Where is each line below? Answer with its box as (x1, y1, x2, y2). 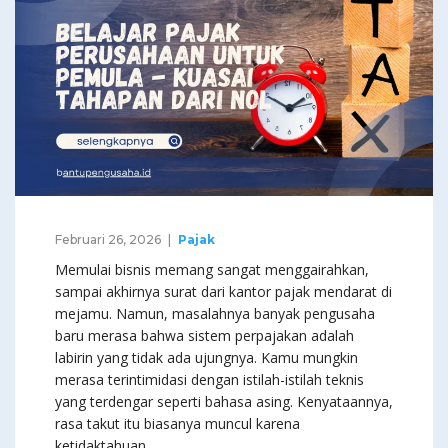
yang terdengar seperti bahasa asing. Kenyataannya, (55, 392, 393, 412)
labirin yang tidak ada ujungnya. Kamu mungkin (55, 348, 358, 368)
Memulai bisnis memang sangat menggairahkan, (55, 260, 369, 280)
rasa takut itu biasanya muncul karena (55, 414, 300, 434)
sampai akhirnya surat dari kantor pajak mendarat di (55, 282, 392, 302)
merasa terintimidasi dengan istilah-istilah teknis (55, 370, 364, 390)
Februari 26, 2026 (55, 232, 161, 248)
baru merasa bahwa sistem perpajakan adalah (55, 326, 354, 346)
